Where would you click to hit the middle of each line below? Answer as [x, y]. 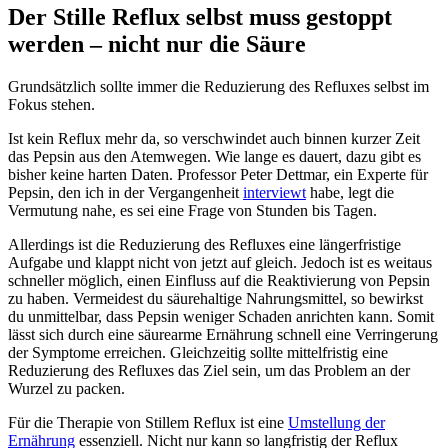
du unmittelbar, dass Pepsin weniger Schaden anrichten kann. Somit [221, 317]
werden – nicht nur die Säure [157, 44]
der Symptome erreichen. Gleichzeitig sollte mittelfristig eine [198, 353]
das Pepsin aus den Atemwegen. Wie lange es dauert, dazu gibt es [214, 157]
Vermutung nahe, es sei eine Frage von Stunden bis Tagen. [192, 211]
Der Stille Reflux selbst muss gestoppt [200, 17]
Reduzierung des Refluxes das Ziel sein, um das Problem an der [209, 371]
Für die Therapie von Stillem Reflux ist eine [148, 423]
